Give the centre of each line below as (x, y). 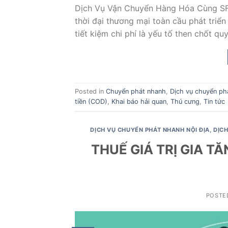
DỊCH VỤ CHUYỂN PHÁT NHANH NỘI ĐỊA (150, 130)
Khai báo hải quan (139, 102)
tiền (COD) (91, 102)
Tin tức (214, 102)
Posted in (90, 91)
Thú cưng (185, 102)
